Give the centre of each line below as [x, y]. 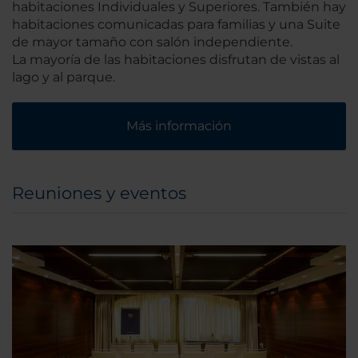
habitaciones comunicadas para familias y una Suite [176, 25]
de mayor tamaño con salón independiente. [152, 42]
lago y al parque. [64, 78]
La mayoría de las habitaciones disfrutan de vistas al [176, 60]
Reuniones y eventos [99, 193]
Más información [179, 126]
